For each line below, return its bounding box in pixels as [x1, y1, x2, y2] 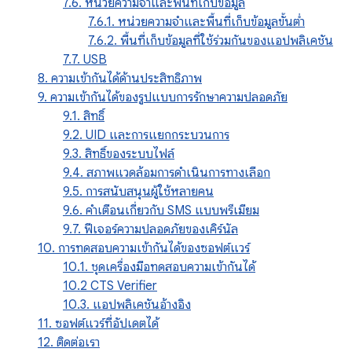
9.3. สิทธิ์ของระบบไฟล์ [63, 146, 174, 162]
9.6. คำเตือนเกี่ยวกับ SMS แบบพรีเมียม [63, 203, 259, 218]
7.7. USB [63, 52, 107, 68]
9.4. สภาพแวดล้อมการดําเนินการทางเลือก [63, 165, 270, 181]
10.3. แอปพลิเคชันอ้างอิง [63, 297, 191, 313]
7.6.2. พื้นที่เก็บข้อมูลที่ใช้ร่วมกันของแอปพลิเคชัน [88, 33, 333, 49]
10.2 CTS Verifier [63, 278, 157, 294]
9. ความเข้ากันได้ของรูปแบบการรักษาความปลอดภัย [38, 90, 288, 105]
